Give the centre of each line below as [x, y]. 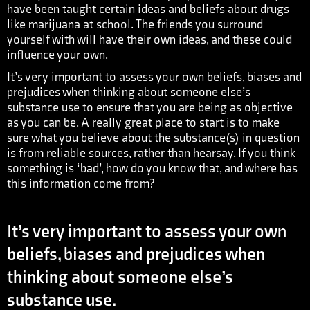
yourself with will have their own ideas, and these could [149, 40]
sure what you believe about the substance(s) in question [153, 138]
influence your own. [57, 55]
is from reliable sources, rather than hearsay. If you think [151, 153]
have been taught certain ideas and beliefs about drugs [148, 9]
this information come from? [81, 184]
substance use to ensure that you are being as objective [150, 108]
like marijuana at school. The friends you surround [135, 25]
